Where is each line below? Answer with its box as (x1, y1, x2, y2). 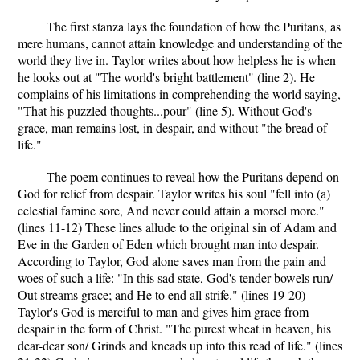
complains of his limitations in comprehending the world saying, (18, 85, 341, 102)
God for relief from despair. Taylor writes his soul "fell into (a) (18, 185, 330, 202)
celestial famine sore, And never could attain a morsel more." (18, 202, 325, 219)
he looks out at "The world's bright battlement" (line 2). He (18, 68, 315, 85)
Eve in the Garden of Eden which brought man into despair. (18, 235, 319, 252)
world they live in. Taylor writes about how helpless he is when (18, 51, 336, 68)
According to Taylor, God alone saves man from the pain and (18, 252, 326, 269)
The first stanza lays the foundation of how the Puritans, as (47, 18, 341, 35)
